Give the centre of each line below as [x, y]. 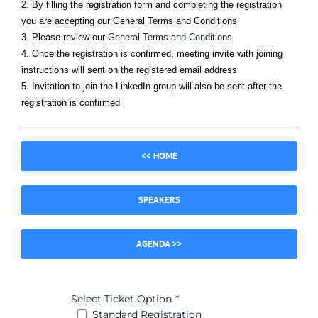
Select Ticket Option [122, 299]
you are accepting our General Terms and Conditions [129, 21]
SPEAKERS [159, 200]
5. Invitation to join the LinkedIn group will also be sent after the [152, 87]
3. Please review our [65, 38]
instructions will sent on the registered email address [129, 70]
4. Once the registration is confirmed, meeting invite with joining [152, 54]
